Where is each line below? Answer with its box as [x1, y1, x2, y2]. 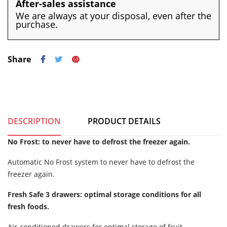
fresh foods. [8, 202, 49, 212]
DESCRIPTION [8, 116, 61, 127]
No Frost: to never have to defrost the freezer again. [8, 137, 190, 147]
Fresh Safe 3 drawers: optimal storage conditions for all [8, 190, 201, 200]
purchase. [16, 18, 58, 31]
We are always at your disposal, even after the [16, 10, 211, 22]
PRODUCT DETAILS [88, 116, 161, 127]
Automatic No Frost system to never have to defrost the [8, 157, 195, 167]
